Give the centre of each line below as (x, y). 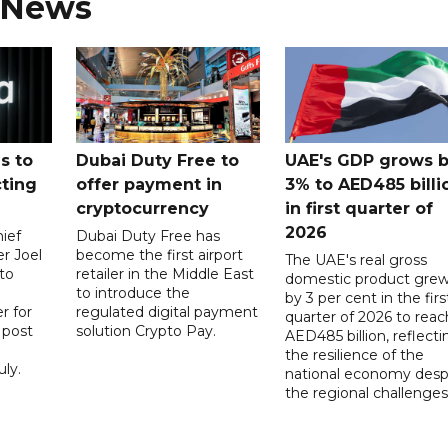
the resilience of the (354, 355)
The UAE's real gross (355, 260)
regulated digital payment (167, 312)
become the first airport (160, 255)
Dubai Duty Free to (158, 161)
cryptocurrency (143, 209)
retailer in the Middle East (165, 274)
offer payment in (149, 185)
